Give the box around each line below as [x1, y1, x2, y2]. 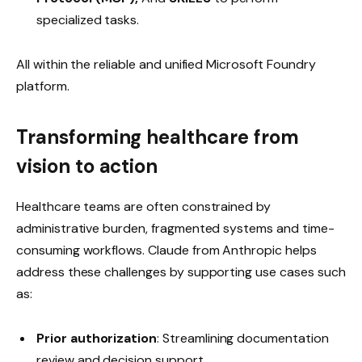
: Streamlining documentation [157, 330, 329, 347]
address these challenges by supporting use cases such [16, 263, 346, 281]
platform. [16, 77, 69, 95]
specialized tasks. [36, 11, 140, 28]
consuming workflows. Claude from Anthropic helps [16, 242, 317, 259]
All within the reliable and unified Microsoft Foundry [16, 55, 316, 73]
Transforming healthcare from [16, 124, 299, 150]
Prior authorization [36, 330, 158, 347]
